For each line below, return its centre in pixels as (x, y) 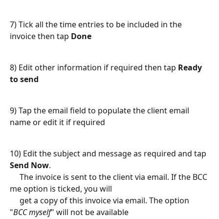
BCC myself (32, 212)
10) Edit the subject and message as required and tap (109, 153)
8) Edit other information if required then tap (94, 67)
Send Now (29, 165)
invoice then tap (40, 36)
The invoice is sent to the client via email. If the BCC (109, 177)
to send (24, 79)
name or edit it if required (57, 122)
